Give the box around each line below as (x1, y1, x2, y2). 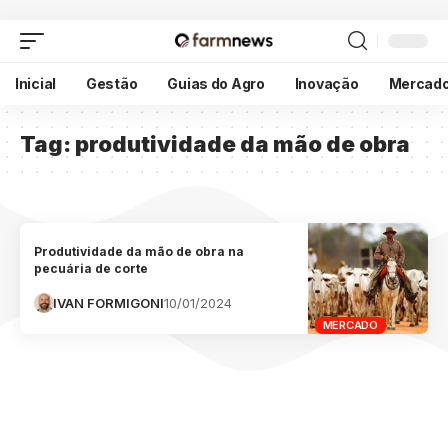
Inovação (294, 74, 359, 92)
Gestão (86, 74, 138, 92)
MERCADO (322, 317, 378, 332)
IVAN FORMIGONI (53, 294, 165, 311)
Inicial (15, 74, 57, 92)
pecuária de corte (34, 260, 149, 276)
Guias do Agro (167, 74, 265, 92)
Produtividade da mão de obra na (34, 243, 245, 259)
